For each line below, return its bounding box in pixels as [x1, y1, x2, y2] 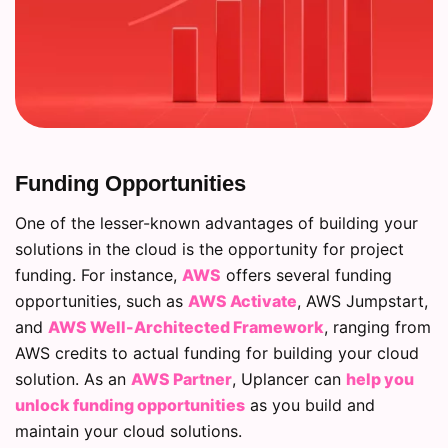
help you [346, 368, 414, 389]
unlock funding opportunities [15, 394, 245, 415]
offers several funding [221, 264, 392, 285]
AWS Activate [188, 290, 297, 311]
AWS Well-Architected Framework [48, 316, 324, 337]
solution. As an [15, 368, 131, 389]
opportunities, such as [15, 290, 188, 311]
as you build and [245, 394, 375, 415]
